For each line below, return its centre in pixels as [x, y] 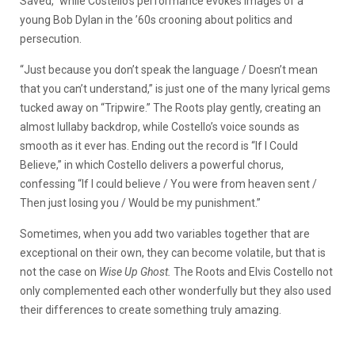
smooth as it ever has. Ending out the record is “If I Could [159, 146]
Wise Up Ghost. [136, 272]
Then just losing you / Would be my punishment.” [140, 203]
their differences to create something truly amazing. [151, 310]
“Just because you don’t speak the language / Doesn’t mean [169, 70]
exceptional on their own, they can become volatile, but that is [173, 253]
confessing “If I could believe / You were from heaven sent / [168, 184]
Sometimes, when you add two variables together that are [165, 234]
